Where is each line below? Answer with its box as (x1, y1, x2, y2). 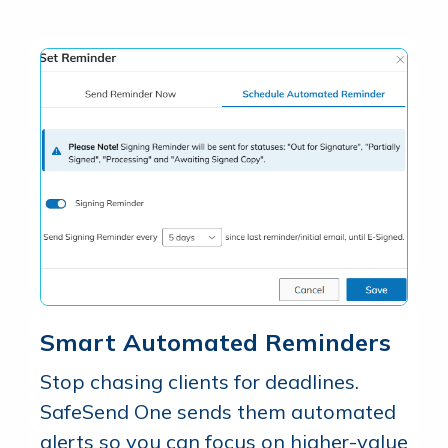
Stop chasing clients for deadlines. (40, 368, 359, 394)
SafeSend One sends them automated (40, 398, 396, 424)
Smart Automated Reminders (40, 326, 391, 357)
